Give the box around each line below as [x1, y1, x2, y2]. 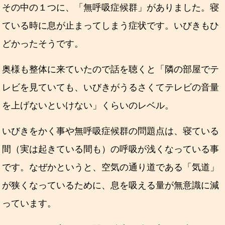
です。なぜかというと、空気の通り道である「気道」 [2, 162, 219, 172]
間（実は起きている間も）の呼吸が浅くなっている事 [2, 144, 219, 154]
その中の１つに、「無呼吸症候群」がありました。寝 [2, 2, 219, 13]
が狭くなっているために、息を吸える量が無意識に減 [2, 180, 219, 190]
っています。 [2, 198, 57, 208]
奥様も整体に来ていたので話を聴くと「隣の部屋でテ [2, 64, 219, 74]
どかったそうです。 [2, 38, 84, 49]
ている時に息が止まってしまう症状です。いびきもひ [2, 20, 219, 31]
